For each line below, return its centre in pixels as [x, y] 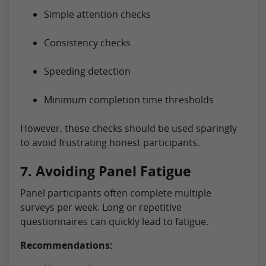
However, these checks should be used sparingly [129, 128]
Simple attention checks [97, 14]
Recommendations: [66, 245]
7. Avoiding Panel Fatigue [106, 171]
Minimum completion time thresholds [129, 99]
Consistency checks [87, 42]
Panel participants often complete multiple [116, 193]
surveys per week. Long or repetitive [101, 207]
